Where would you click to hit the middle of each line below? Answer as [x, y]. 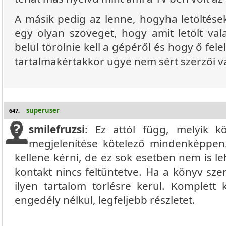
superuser [43, 110]
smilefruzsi [57, 129]
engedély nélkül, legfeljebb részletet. [105, 200]
